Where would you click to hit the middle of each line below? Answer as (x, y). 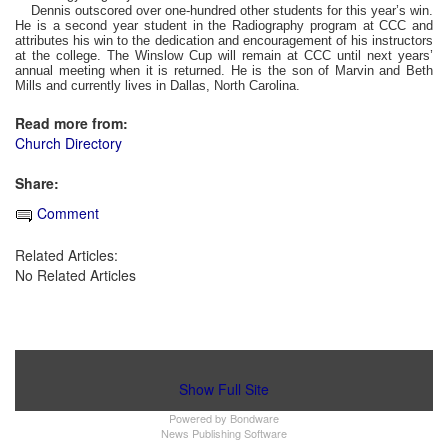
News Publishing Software (224, 432)
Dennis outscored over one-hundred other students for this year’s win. (230, 11)
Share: (37, 183)
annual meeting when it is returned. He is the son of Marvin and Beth (224, 71)
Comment (66, 213)
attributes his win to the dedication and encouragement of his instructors (224, 41)
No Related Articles (75, 274)
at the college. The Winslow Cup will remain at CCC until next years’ (224, 56)
